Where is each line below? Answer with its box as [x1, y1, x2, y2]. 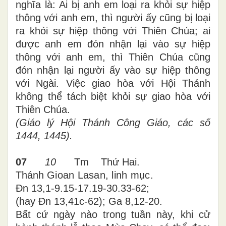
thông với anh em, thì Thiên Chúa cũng [16, 51, 210, 63]
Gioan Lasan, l [47, 169, 114, 181]
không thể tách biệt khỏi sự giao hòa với [16, 90, 210, 102]
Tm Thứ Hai [56, 156, 137, 167]
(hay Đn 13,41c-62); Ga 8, [16, 195, 134, 207]
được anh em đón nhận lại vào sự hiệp [16, 38, 210, 49]
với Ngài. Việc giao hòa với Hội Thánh [16, 77, 210, 89]
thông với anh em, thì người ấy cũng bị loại [16, 12, 210, 23]
